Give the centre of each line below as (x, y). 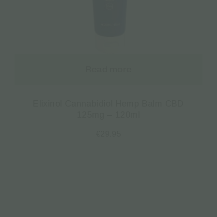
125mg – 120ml (108, 115)
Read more (108, 69)
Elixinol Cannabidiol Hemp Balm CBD (108, 103)
